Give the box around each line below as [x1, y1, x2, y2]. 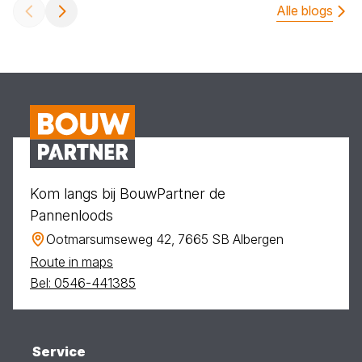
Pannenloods [30, 206, 113, 224]
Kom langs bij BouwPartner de [30, 184, 225, 202]
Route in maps [30, 253, 113, 270]
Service [32, 343, 86, 360]
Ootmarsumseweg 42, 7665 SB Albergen [46, 230, 284, 247]
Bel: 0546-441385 [30, 274, 136, 291]
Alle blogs [276, 2, 333, 19]
